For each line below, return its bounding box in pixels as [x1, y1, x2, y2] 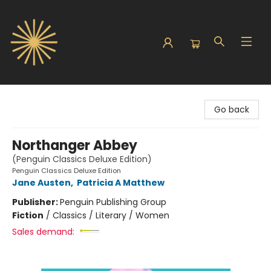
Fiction [12, 209, 44, 221]
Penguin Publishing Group [60, 196, 166, 208]
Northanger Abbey [12, 136, 137, 155]
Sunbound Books [9, 90, 79, 102]
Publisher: [12, 196, 60, 208]
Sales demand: [12, 226, 74, 238]
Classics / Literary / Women [53, 209, 169, 221]
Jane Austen [12, 177, 71, 189]
